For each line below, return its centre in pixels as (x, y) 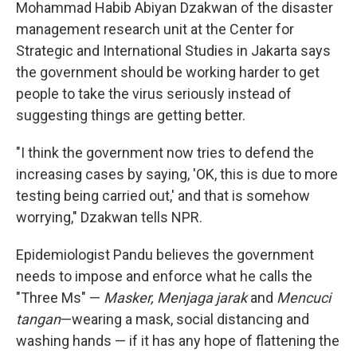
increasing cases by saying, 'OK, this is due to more (177, 174)
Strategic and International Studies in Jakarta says (173, 51)
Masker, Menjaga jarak (175, 298)
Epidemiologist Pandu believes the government (165, 255)
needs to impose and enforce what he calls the (164, 276)
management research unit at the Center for (155, 29)
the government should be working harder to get (168, 72)
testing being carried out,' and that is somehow (163, 196)
